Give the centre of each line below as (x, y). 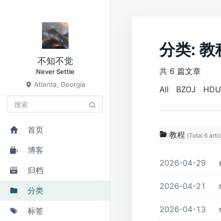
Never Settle (55, 72)
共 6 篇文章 (180, 71)
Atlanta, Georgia (58, 84)
